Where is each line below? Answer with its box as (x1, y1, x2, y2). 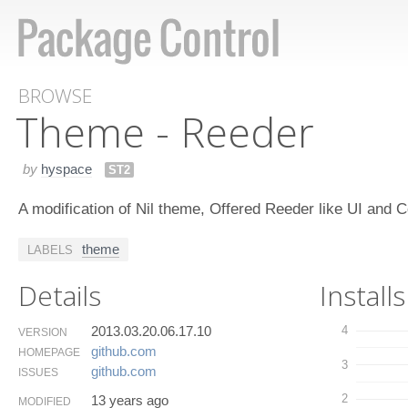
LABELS (27, 242, 73, 257)
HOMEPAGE (18, 345, 80, 359)
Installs (320, 276, 406, 314)
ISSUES (18, 365, 58, 379)
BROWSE (18, 83, 92, 108)
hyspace (41, 160, 92, 177)
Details (18, 276, 101, 314)
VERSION (18, 325, 67, 339)
